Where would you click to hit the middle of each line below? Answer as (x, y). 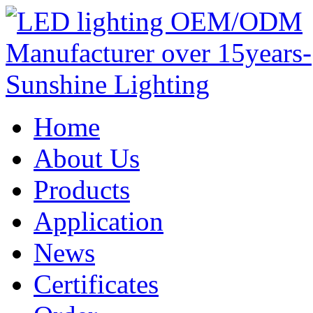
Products (82, 190)
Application (99, 221)
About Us (87, 158)
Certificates (96, 284)
